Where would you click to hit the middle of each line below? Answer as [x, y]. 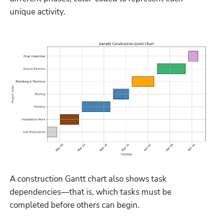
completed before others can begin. [75, 205]
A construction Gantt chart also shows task [88, 179]
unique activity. [38, 12]
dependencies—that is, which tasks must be [91, 192]
